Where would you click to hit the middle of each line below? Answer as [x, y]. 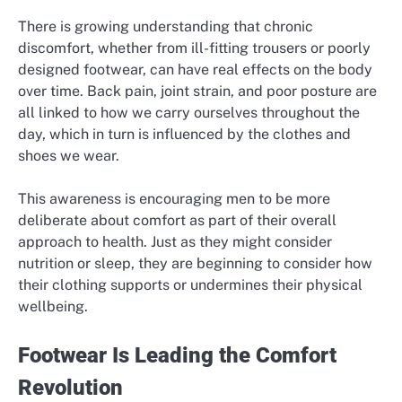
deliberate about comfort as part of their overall [177, 221]
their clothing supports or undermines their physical [190, 285]
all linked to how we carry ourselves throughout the [189, 113]
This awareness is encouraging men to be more [174, 199]
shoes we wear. [69, 156]
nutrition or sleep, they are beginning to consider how [195, 264]
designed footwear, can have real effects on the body [195, 70]
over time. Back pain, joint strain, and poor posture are [197, 92]
